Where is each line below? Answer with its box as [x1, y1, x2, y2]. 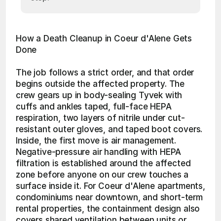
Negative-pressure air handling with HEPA [16, 147, 182, 157]
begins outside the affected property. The [16, 79, 185, 89]
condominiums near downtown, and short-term [16, 192, 203, 202]
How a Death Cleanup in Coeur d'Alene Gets [16, 34, 192, 43]
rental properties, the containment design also [16, 204, 200, 214]
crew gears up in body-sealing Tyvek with [16, 90, 183, 100]
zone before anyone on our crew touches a [16, 170, 189, 180]
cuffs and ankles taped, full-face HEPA [16, 102, 172, 111]
